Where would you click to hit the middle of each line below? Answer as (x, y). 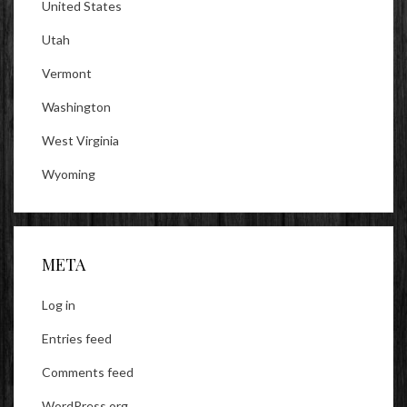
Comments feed (88, 372)
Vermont (67, 74)
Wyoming (69, 174)
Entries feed (77, 339)
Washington (76, 107)
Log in (59, 305)
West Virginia (80, 141)
